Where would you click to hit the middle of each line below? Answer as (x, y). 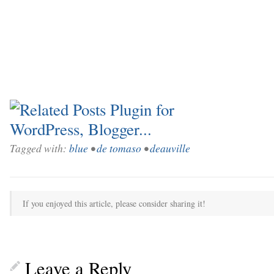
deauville (170, 148)
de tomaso (119, 148)
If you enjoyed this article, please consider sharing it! (114, 204)
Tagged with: (39, 148)
